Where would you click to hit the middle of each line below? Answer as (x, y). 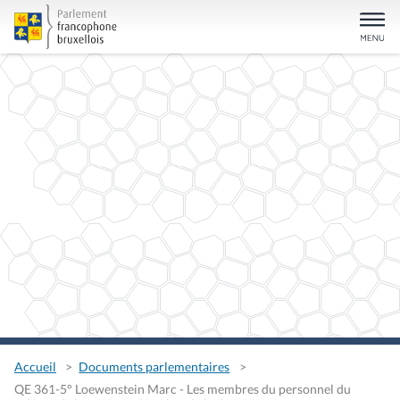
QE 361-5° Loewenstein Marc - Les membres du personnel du (183, 388)
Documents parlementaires (154, 367)
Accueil (35, 367)
